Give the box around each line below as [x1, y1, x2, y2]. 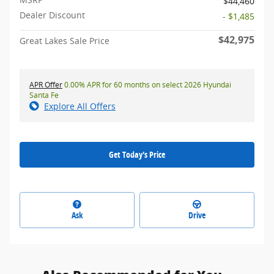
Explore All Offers [44, 100, 116, 113]
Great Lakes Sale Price [20, 35, 109, 47]
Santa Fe [29, 90, 59, 101]
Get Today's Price [109, 149, 165, 161]
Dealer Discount [20, 9, 85, 21]
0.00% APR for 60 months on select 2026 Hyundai [62, 80, 231, 91]
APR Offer [29, 80, 62, 91]
